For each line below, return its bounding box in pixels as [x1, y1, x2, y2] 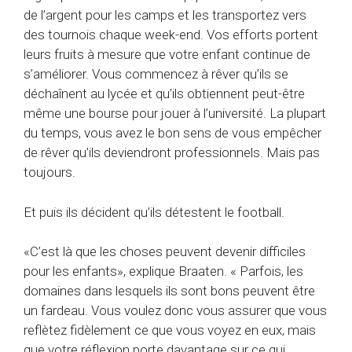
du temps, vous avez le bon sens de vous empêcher [24, 125, 321, 141]
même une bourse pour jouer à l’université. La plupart [24, 105, 326, 122]
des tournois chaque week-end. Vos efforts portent [24, 27, 318, 43]
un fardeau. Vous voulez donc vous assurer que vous [24, 302, 327, 319]
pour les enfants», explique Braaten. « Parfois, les [24, 263, 303, 280]
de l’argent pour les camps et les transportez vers [24, 7, 306, 24]
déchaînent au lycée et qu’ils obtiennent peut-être [24, 86, 305, 102]
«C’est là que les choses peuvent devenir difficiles [24, 244, 306, 260]
